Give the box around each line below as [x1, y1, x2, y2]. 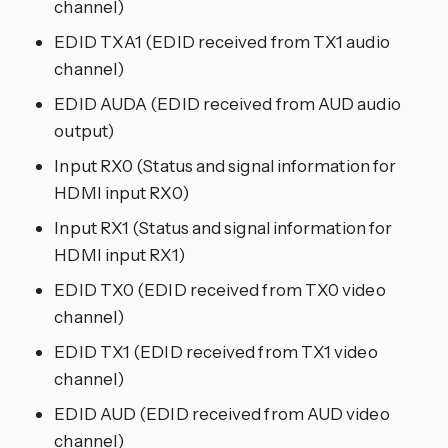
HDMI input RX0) [54, 181, 189, 203]
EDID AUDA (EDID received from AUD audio [54, 92, 401, 114]
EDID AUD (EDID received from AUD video [54, 402, 390, 424]
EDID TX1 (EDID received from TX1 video [54, 340, 378, 362]
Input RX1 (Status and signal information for [54, 216, 393, 238]
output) [54, 119, 114, 141]
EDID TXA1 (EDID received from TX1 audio [54, 30, 390, 52]
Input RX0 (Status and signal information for [54, 154, 397, 176]
